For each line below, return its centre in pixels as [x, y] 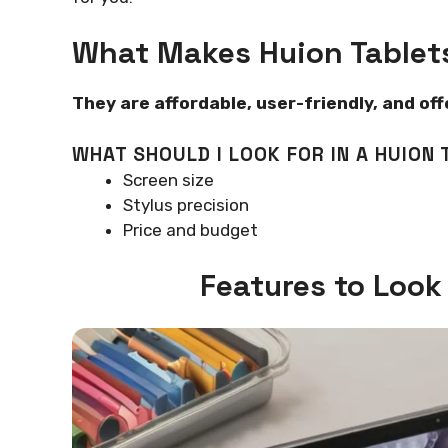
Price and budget [190, 229]
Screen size [168, 179]
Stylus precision [186, 204]
